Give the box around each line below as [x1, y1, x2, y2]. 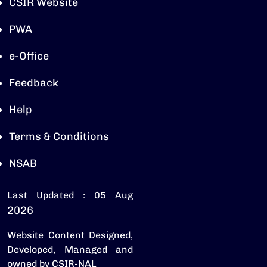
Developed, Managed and [7, 244, 133, 256]
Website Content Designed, [7, 229, 133, 241]
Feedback [9, 76, 58, 90]
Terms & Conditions [9, 130, 109, 144]
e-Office [9, 49, 49, 63]
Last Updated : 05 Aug [7, 190, 133, 201]
